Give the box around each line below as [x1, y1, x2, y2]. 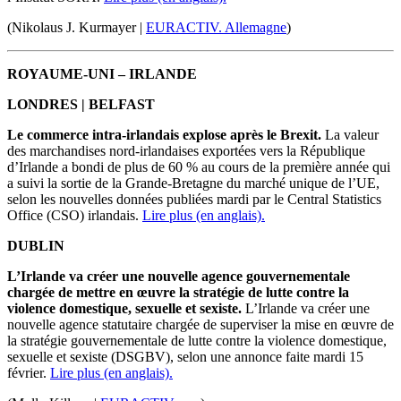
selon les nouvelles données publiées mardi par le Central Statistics [7, 192, 381, 208]
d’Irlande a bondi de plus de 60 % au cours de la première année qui [7, 159, 390, 175]
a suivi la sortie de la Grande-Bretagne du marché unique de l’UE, [7, 175, 380, 192]
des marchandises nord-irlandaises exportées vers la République [7, 143, 365, 159]
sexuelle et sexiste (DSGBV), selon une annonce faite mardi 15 [7, 349, 363, 365]
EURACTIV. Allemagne [146, 20, 286, 36]
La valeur [321, 127, 379, 143]
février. [7, 365, 50, 381]
